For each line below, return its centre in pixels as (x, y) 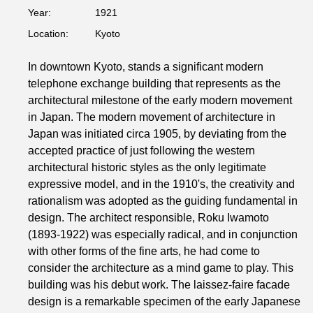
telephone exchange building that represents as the (154, 83)
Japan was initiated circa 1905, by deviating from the (157, 134)
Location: (48, 34)
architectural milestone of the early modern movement (160, 100)
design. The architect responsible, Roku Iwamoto (148, 218)
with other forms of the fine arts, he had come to (144, 251)
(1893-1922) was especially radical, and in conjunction (163, 234)
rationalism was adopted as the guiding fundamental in (163, 201)
